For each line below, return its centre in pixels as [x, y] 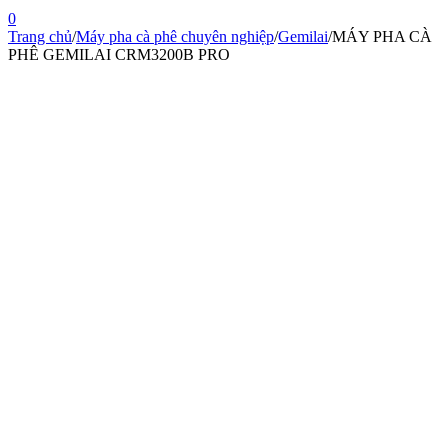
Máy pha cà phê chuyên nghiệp [175, 37]
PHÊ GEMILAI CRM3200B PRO [119, 55]
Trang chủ [40, 37]
